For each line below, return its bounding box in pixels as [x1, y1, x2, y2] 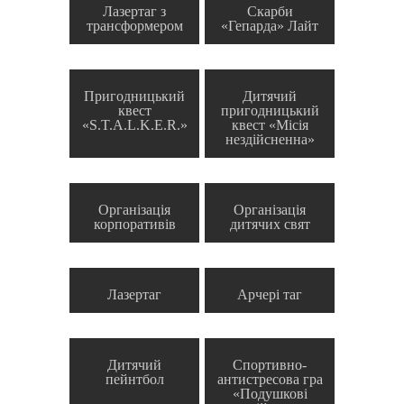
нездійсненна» [225, 132, 315, 148]
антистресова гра [216, 372, 323, 388]
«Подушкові [232, 386, 308, 402]
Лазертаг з [103, 4, 166, 20]
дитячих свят [229, 216, 310, 233]
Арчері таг [237, 287, 302, 303]
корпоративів [93, 216, 176, 233]
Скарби [246, 4, 293, 20]
